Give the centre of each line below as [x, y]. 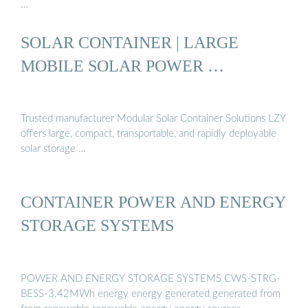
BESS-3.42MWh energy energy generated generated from [151, 294]
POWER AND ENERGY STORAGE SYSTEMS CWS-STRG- [151, 278]
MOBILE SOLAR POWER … [122, 65]
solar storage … [53, 149]
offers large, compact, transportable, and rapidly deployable [148, 134]
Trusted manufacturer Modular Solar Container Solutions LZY [153, 119]
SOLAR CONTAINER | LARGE [130, 42]
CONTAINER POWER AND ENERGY [153, 202]
